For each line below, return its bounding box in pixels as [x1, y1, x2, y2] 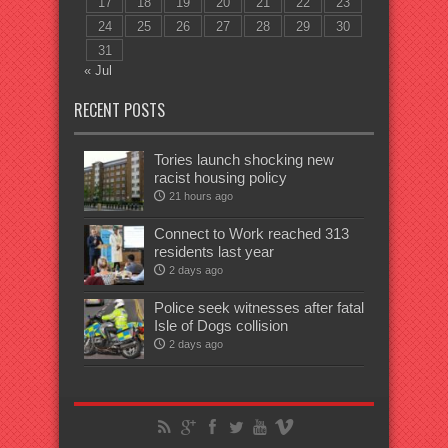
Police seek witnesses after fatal [154, 299, 364, 316]
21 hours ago [169, 190, 233, 202]
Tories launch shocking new [154, 151, 334, 168]
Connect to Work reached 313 [154, 225, 349, 242]
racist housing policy [154, 169, 287, 186]
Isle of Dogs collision [154, 317, 288, 334]
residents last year [154, 243, 274, 260]
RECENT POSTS [74, 98, 165, 122]
